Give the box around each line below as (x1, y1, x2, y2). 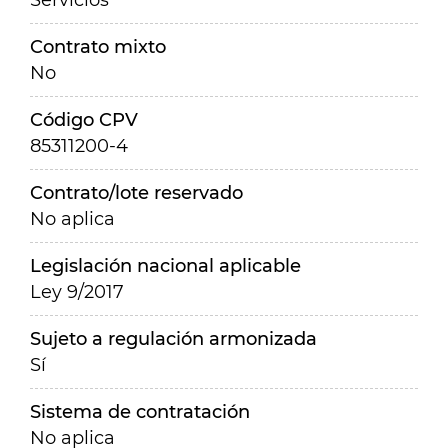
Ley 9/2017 (30, 281, 124, 303)
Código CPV (30, 109, 138, 131)
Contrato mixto (30, 36, 166, 58)
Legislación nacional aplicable (30, 255, 301, 277)
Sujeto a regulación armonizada (30, 328, 317, 350)
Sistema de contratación (30, 401, 250, 423)
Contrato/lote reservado (30, 182, 243, 204)
